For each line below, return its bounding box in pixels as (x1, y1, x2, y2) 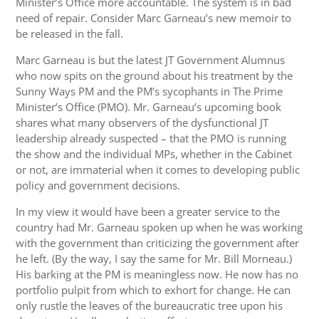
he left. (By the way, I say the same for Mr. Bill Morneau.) (16, 251, 293, 266)
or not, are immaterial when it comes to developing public (16, 162, 300, 177)
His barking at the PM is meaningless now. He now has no (16, 267, 299, 282)
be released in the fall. (16, 26, 124, 41)
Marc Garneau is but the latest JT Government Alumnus (16, 53, 286, 68)
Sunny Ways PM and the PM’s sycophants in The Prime (16, 84, 283, 99)
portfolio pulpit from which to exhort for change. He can (16, 283, 291, 298)
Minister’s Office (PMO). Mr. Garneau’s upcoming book (16, 100, 282, 115)
